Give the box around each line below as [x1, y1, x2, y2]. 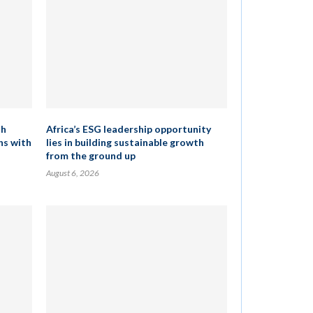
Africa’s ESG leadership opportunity [45, 123, 211, 135]
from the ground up [45, 150, 136, 161]
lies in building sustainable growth [45, 136, 204, 148]
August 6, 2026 [45, 168, 99, 178]
